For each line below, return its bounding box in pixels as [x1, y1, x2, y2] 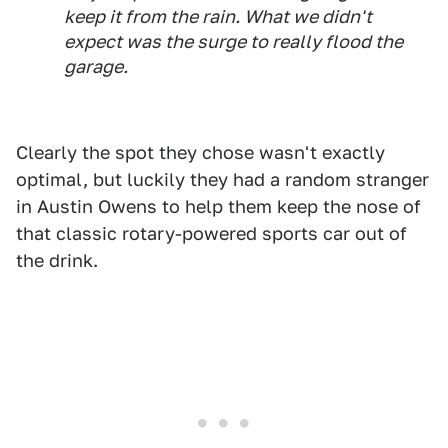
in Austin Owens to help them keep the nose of [16, 196, 421, 218]
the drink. [16, 250, 98, 272]
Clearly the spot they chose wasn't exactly [16, 142, 385, 164]
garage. [64, 56, 128, 78]
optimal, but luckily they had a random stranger [16, 169, 429, 191]
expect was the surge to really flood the [64, 31, 403, 53]
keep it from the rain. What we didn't [64, 6, 372, 28]
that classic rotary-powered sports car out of [16, 223, 407, 245]
